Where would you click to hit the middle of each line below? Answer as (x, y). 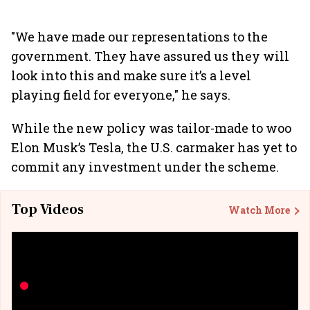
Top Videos (48, 210)
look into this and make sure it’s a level (131, 75)
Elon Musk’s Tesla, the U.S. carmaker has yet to (154, 147)
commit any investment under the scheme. (145, 167)
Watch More (259, 210)
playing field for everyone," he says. (121, 95)
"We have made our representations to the (139, 37)
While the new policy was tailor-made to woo (151, 128)
